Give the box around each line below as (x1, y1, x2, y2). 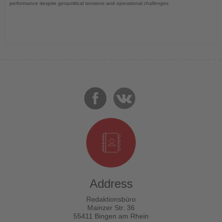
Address (89, 176, 133, 190)
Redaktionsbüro (86, 195, 136, 203)
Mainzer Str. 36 (87, 203, 135, 212)
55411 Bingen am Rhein (73, 212, 149, 220)
